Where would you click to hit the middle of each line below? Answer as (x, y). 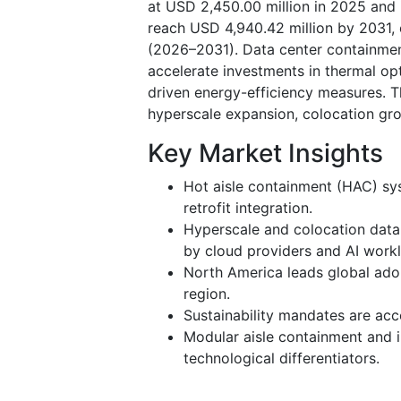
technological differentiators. (282, 358)
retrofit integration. (248, 207)
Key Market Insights (265, 153)
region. (207, 293)
